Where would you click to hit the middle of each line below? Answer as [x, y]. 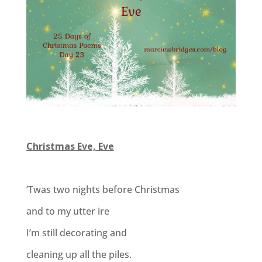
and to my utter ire [68, 211]
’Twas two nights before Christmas [103, 190]
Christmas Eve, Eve [70, 146]
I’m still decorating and [76, 233]
